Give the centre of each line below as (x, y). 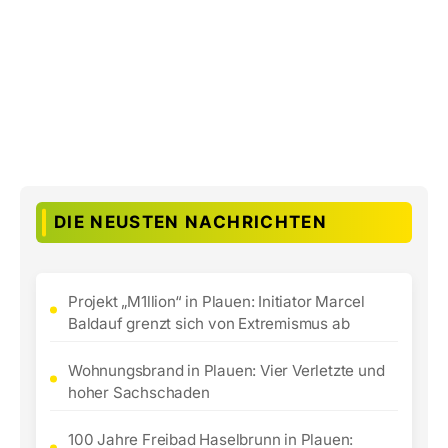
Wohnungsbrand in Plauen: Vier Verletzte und (226, 370)
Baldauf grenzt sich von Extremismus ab (209, 323)
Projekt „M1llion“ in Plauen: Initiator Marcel (217, 301)
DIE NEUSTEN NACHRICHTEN (190, 222)
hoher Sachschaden (139, 392)
